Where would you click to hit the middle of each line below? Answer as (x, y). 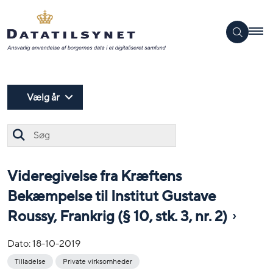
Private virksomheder (97, 262)
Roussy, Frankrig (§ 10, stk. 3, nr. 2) (117, 217)
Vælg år (43, 97)
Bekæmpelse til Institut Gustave (112, 197)
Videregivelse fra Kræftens (94, 176)
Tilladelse (30, 262)
